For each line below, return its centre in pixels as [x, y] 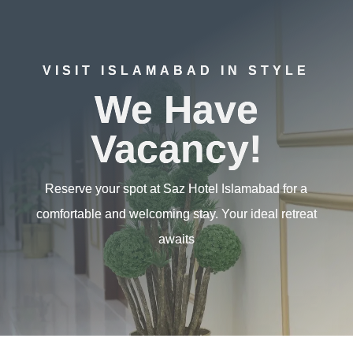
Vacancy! [176, 149]
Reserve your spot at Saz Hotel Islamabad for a [176, 189]
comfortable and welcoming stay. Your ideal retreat [176, 214]
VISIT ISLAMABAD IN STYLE [176, 71]
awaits [176, 240]
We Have [176, 110]
